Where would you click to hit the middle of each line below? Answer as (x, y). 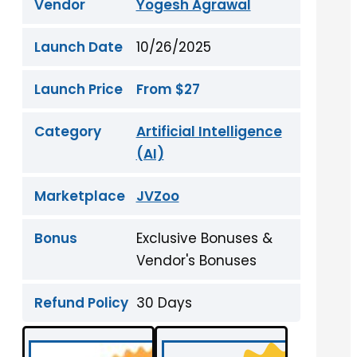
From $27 (168, 90)
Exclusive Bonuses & (204, 239)
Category (68, 132)
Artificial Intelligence (209, 132)
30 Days (164, 303)
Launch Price (78, 90)
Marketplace (80, 196)
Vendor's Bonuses (196, 261)
